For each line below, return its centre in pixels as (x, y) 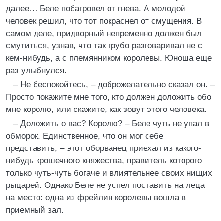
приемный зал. (35, 210)
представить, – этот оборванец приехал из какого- (104, 148)
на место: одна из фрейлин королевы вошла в (96, 198)
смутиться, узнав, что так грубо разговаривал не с (104, 46)
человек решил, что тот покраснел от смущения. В (104, 21)
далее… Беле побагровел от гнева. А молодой (96, 9)
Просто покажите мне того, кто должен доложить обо (109, 97)
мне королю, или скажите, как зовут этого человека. (106, 109)
